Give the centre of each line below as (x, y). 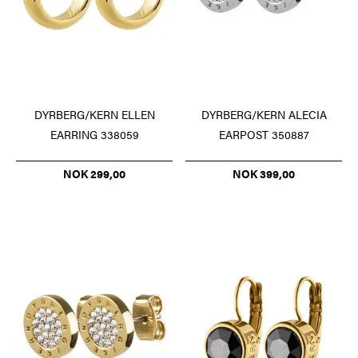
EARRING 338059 (94, 134)
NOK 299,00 (94, 173)
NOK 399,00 (264, 173)
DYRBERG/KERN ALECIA (264, 114)
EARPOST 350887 (264, 134)
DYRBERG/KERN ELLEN (94, 114)
